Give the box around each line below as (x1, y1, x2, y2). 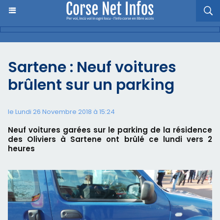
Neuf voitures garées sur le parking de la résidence (8, 125, 212, 135)
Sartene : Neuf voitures (8, 57, 176, 78)
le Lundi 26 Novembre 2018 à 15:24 (8, 107, 115, 116)
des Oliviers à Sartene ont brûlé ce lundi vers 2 (8, 134, 212, 144)
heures (8, 143, 35, 154)
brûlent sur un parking (8, 75, 174, 95)
